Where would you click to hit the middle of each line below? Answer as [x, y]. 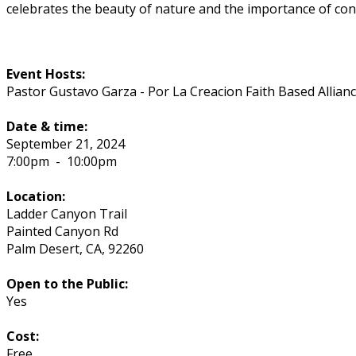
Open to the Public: [67, 283]
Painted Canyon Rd [62, 231]
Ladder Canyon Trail [67, 213]
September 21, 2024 [66, 143]
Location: [36, 196]
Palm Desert [43, 248]
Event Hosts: [46, 74]
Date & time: [47, 126]
